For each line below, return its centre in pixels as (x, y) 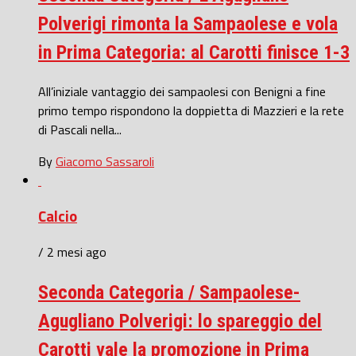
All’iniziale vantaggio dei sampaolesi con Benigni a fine (182, 92)
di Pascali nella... (80, 130)
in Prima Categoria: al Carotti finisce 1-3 (194, 53)
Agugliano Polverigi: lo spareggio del (180, 321)
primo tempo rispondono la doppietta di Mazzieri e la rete (191, 111)
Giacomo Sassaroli (105, 162)
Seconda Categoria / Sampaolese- (169, 292)
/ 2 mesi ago (72, 252)
